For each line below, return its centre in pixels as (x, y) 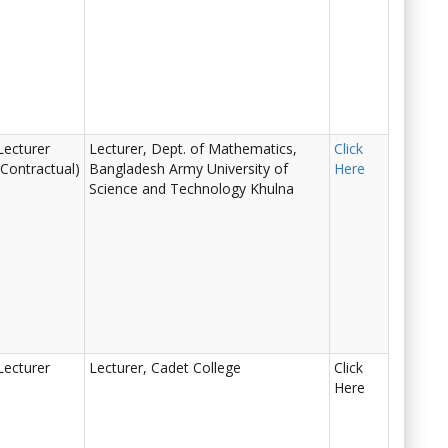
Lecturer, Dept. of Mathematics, (193, 148)
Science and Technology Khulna (191, 188)
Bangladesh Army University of (188, 168)
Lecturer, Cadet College (165, 367)
